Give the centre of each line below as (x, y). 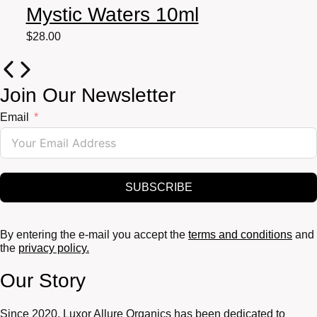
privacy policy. (54, 248)
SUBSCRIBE (158, 188)
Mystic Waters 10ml (112, 15)
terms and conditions (240, 235)
